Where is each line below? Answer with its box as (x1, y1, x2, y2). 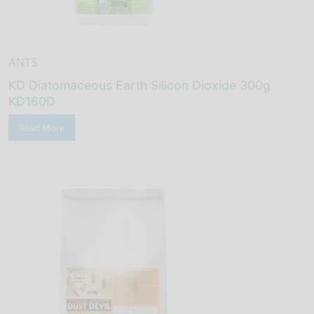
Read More (19, 121, 64, 135)
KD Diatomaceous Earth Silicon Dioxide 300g (8, 78, 271, 93)
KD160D (8, 94, 55, 109)
